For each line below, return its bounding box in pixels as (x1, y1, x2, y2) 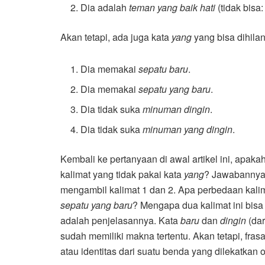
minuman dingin (143, 102, 211, 117)
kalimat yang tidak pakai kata (60, 167, 184, 182)
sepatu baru (138, 62, 189, 76)
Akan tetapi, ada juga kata (60, 30, 172, 44)
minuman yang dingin (143, 122, 233, 137)
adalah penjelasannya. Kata (60, 214, 180, 228)
